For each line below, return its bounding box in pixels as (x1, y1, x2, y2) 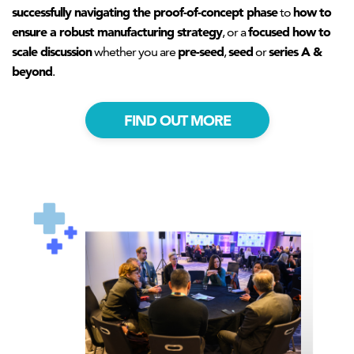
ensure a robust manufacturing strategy (12, 24, 222, 40)
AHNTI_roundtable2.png (12, 209, 252, 240)
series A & (269, 43, 322, 59)
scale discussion (12, 43, 92, 59)
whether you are (92, 44, 178, 59)
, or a (222, 24, 248, 40)
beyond (12, 63, 52, 79)
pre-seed (178, 43, 224, 59)
